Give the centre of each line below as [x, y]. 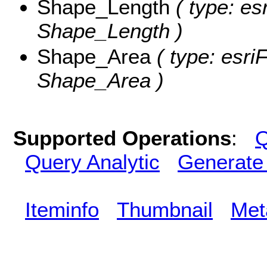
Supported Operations [122, 138]
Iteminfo [62, 209]
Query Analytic [92, 162]
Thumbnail [165, 209]
